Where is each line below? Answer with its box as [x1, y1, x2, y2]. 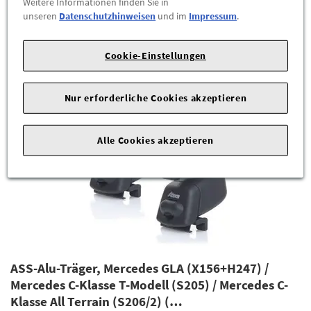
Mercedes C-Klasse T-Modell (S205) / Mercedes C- [10, 276, 288, 293]
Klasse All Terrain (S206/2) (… [10, 293, 183, 310]
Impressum [189, 9, 237, 22]
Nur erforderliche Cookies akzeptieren [64, 91, 247, 104]
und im [155, 9, 190, 22]
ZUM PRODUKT [120, 51, 191, 65]
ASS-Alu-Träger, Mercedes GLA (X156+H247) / [10, 260, 269, 276]
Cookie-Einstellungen [105, 49, 206, 62]
